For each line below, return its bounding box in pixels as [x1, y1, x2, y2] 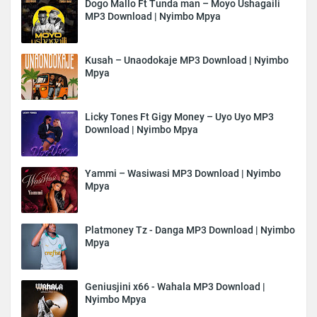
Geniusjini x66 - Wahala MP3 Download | [85, 280, 265, 292]
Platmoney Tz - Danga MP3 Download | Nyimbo [85, 224, 295, 236]
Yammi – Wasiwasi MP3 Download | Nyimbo [85, 167, 281, 179]
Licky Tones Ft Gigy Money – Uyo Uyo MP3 [85, 110, 274, 122]
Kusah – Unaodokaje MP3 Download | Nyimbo [85, 54, 289, 66]
